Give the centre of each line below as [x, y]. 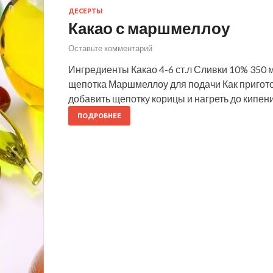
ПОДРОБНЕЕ [99, 116]
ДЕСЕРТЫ [86, 11]
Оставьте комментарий [110, 48]
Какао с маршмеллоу [149, 28]
